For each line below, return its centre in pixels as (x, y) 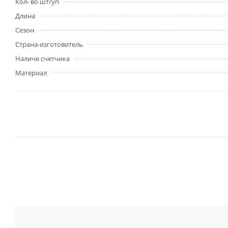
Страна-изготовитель (49, 44)
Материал (31, 73)
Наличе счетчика (42, 59)
